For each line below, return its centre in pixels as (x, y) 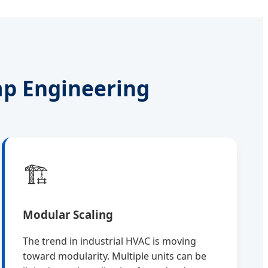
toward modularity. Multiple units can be (114, 256)
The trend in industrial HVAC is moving (109, 241)
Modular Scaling (68, 214)
